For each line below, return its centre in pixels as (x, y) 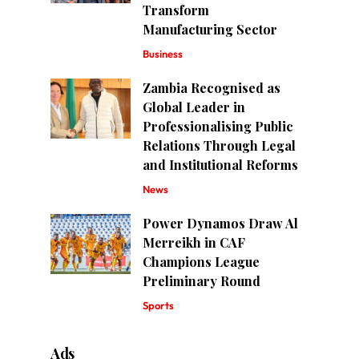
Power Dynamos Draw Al (221, 223)
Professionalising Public (218, 126)
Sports (159, 305)
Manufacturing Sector (210, 29)
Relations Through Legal (220, 145)
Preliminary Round (202, 280)
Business (163, 53)
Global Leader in (194, 107)
